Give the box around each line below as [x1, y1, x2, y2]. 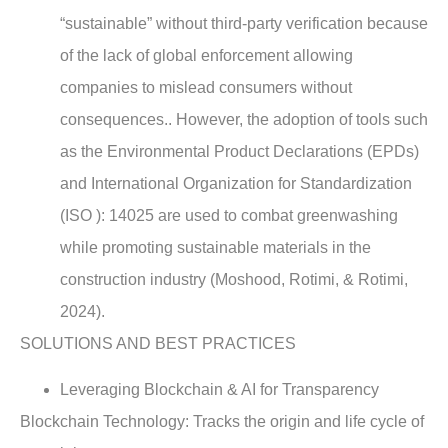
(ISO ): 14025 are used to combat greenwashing [60, 206, 398, 224]
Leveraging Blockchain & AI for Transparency [60, 381, 379, 399]
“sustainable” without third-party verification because [60, 14, 428, 32]
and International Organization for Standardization [60, 174, 412, 192]
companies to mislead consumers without [60, 78, 352, 96]
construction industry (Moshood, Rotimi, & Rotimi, [60, 270, 408, 288]
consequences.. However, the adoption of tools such [60, 110, 428, 128]
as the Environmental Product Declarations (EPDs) [60, 142, 419, 160]
